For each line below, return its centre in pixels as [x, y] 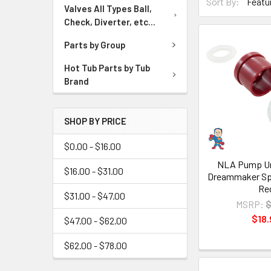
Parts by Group [95, 45]
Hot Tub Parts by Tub [107, 68]
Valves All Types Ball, [108, 8]
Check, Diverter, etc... [110, 21]
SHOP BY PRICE [95, 121]
